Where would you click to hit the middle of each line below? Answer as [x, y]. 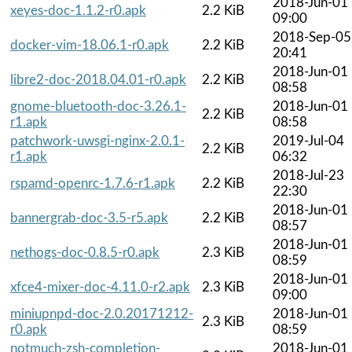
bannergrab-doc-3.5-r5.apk [89, 218]
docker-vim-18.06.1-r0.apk [90, 45]
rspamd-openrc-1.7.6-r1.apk [93, 183]
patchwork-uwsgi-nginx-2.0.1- [97, 141]
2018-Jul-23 [308, 175]
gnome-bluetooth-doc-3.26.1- [98, 106]
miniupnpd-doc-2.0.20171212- [102, 313]
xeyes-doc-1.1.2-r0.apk [78, 10]
